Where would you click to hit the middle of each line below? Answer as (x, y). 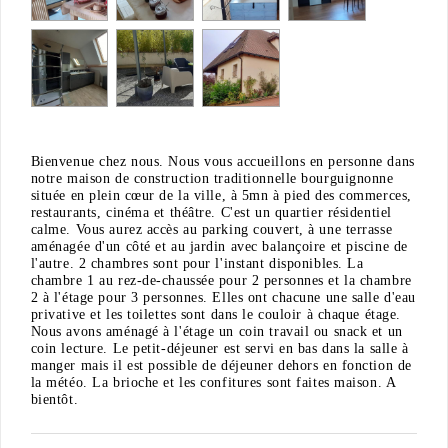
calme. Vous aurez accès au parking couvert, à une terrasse (211, 229)
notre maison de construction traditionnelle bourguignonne (212, 178)
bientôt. (54, 399)
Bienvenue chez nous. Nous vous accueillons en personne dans (222, 161)
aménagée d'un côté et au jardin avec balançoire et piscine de (219, 246)
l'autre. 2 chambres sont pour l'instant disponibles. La (197, 263)
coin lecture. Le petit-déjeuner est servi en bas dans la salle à (219, 348)
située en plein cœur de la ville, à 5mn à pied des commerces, (221, 195)
